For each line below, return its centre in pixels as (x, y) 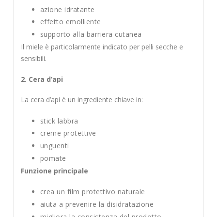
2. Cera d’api (42, 79)
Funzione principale (54, 170)
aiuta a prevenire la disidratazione (97, 204)
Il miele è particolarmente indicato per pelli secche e (102, 46)
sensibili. (33, 58)
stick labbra (59, 121)
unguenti (54, 146)
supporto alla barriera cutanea (91, 34)
